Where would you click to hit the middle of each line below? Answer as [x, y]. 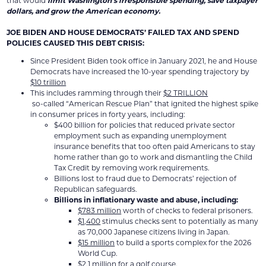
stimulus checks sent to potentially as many [180, 221]
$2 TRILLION [186, 93]
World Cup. [98, 253]
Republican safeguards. [96, 189]
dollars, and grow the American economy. [85, 11]
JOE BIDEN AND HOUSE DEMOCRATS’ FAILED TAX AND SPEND [123, 32]
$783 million [100, 210]
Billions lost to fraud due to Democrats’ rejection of [145, 178]
